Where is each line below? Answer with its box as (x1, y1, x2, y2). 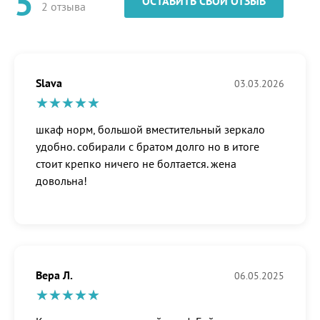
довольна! (36, 174, 87, 189)
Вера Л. (36, 268, 73, 283)
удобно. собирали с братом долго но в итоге (36, 139, 259, 154)
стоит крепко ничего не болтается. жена (36, 156, 236, 171)
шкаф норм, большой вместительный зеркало (36, 122, 265, 137)
